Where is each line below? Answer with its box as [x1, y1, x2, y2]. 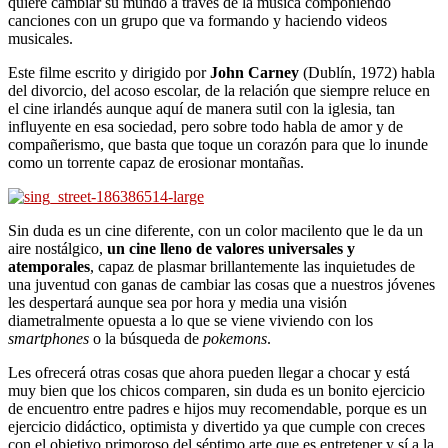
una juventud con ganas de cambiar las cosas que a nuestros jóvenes [8, 275, 435, 293]
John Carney [210, 63, 299, 81]
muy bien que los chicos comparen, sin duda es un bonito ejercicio [8, 381, 425, 399]
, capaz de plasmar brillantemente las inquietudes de [90, 257, 415, 275]
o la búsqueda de [89, 329, 203, 347]
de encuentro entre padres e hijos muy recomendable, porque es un [8, 399, 427, 417]
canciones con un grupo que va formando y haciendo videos [8, 11, 387, 29]
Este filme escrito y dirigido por [8, 63, 210, 81]
